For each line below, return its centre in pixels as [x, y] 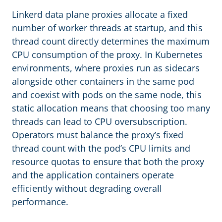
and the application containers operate [93, 175]
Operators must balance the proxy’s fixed [98, 135]
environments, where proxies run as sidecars [106, 68]
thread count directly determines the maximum [111, 41]
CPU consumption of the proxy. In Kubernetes [107, 55]
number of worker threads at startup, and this [107, 28]
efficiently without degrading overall [87, 188]
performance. [40, 202]
